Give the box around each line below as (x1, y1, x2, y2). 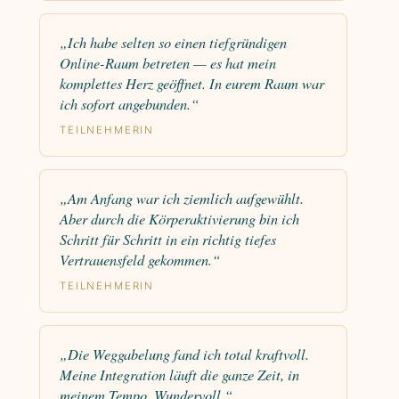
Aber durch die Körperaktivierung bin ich (60, 208, 299, 229)
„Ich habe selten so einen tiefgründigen (60, 32, 287, 53)
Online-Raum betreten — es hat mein (60, 53, 276, 73)
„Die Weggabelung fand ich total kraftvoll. (60, 344, 309, 364)
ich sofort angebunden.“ (60, 94, 199, 114)
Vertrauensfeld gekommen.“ (60, 249, 220, 270)
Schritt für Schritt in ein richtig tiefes (60, 229, 276, 249)
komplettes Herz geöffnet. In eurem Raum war (60, 73, 324, 94)
